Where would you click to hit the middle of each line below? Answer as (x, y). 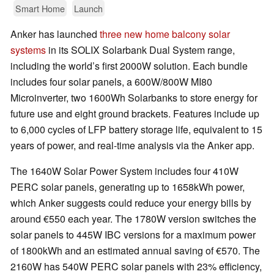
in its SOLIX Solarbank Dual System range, (140, 50)
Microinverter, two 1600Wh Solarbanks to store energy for (134, 98)
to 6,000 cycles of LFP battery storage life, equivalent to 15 (136, 130)
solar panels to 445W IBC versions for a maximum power (133, 235)
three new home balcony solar (165, 34)
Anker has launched (55, 34)
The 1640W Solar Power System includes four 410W (124, 171)
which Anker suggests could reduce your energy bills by (131, 203)
